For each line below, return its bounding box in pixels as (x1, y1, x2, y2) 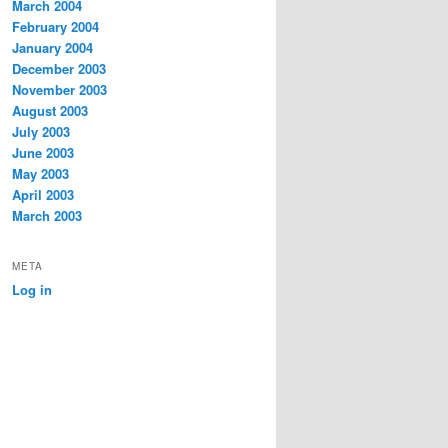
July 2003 (12, 122, 70, 142)
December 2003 (12, 59, 106, 79)
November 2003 (12, 80, 107, 100)
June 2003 (12, 143, 74, 163)
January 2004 (12, 38, 93, 58)
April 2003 (12, 185, 74, 205)
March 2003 (12, 206, 82, 226)
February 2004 (12, 17, 99, 37)
